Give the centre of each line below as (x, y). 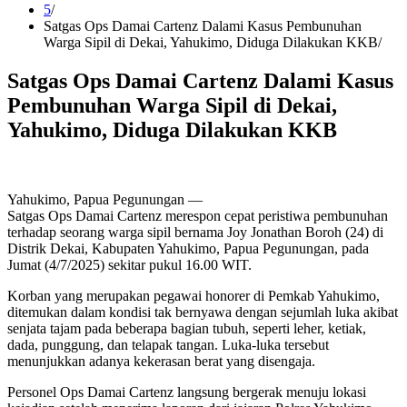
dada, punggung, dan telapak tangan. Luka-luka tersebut (168, 344)
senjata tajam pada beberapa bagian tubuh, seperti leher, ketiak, (187, 328)
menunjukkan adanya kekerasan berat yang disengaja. (161, 361)
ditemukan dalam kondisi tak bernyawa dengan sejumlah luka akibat (203, 312)
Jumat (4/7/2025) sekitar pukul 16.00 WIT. (129, 264)
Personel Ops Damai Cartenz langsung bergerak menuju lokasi (187, 392)
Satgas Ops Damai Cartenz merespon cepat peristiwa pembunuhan (198, 215)
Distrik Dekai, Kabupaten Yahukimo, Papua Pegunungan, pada (188, 248)
